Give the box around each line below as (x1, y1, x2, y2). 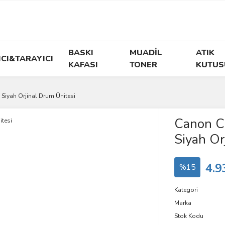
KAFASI (68, 59, 98, 70)
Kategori (174, 186, 198, 194)
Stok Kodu (174, 212, 203, 220)
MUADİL (130, 47, 163, 58)
